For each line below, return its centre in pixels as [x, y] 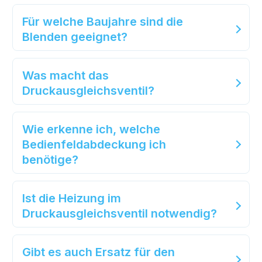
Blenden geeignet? [75, 37]
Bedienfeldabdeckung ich [94, 145]
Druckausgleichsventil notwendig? [120, 214]
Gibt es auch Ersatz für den [99, 252]
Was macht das [65, 76]
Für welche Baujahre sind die [103, 22]
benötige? [50, 160]
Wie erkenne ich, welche [91, 130]
